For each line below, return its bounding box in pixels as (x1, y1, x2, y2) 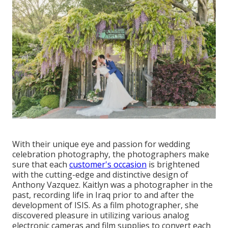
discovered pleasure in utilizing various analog (12, 209, 189, 221)
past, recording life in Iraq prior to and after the (12, 189, 194, 201)
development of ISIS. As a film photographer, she (12, 199, 198, 211)
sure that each (12, 158, 69, 170)
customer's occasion (69, 158, 147, 170)
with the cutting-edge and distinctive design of (12, 168, 188, 180)
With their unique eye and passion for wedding (12, 138, 190, 150)
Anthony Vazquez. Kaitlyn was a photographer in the (12, 179, 213, 190)
